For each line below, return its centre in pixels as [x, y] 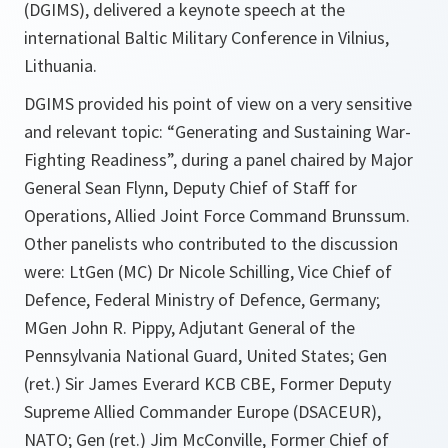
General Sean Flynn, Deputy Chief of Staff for [190, 187]
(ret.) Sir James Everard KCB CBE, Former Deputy [207, 383]
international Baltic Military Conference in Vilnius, [206, 37]
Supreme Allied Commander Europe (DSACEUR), [202, 411]
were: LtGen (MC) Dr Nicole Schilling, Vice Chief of [208, 271]
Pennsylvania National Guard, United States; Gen [205, 355]
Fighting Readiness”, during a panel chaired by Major [218, 159]
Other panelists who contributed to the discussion [211, 243]
